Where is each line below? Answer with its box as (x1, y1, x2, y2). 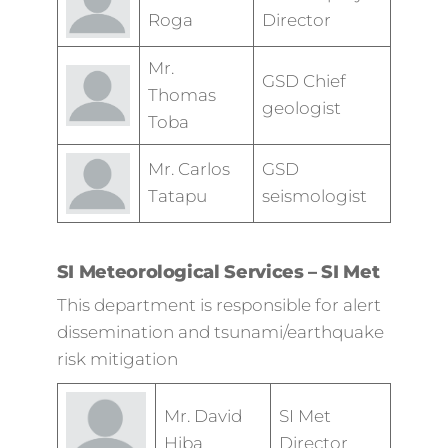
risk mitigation (56, 349, 178, 369)
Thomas (148, 85, 217, 105)
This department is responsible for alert (56, 295, 381, 315)
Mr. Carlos (148, 159, 231, 179)
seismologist (262, 186, 368, 206)
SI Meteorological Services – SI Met (56, 261, 380, 283)
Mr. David (164, 406, 243, 426)
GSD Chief (262, 71, 347, 91)
